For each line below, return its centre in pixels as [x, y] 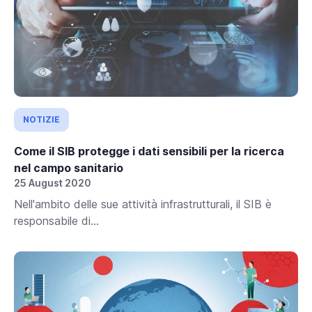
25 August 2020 [53, 182]
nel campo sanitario [69, 167]
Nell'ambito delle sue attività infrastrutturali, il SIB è [143, 204]
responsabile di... [56, 220]
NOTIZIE [41, 119]
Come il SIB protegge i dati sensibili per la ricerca [149, 151]
